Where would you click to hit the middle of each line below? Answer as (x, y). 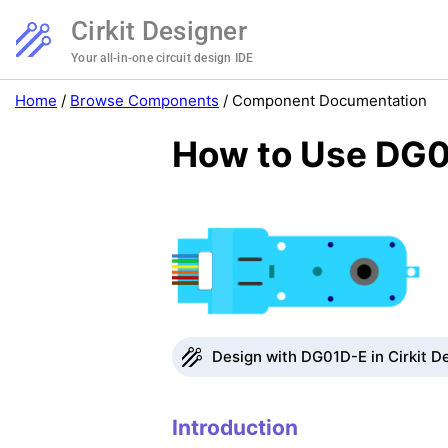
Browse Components (144, 100)
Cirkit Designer (159, 31)
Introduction (235, 427)
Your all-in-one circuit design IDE (162, 58)
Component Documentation (329, 100)
